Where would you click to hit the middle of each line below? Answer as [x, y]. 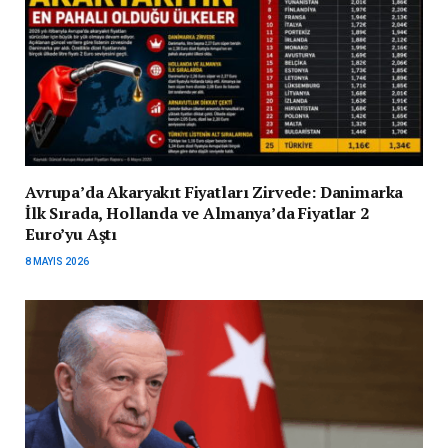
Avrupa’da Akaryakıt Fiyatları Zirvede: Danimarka [214, 191]
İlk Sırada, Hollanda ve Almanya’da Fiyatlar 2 [197, 212]
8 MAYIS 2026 [57, 261]
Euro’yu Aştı [71, 233]
